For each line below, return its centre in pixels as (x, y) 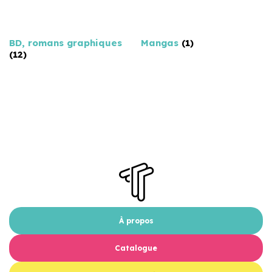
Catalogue (136, 248)
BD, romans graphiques (66, 43)
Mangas (161, 43)
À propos (136, 221)
